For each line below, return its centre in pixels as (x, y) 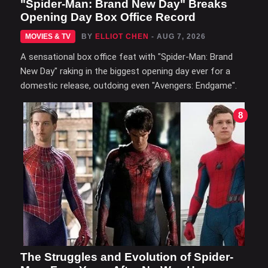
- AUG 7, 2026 (179, 36)
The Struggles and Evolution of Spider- (127, 257)
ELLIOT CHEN (122, 36)
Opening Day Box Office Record (108, 17)
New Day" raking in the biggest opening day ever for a (125, 71)
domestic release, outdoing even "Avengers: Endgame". (129, 85)
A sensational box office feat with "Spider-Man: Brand (127, 57)
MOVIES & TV (48, 36)
